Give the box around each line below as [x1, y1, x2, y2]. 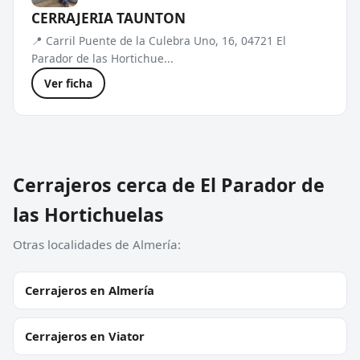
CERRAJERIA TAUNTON [31, 8, 186, 27]
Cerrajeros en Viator [25, 327, 145, 344]
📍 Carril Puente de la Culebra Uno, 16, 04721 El [31, 32, 286, 48]
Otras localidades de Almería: [13, 235, 181, 252]
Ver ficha [44, 75, 92, 91]
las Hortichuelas [13, 201, 164, 227]
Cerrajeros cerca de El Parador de [13, 171, 325, 198]
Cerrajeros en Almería [25, 281, 154, 298]
